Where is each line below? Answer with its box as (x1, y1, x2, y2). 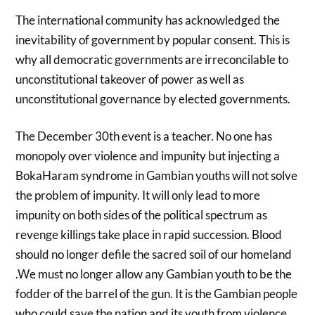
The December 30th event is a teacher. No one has (15, 129, 273, 144)
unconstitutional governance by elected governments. (15, 91, 291, 106)
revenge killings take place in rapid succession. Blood (15, 227, 283, 243)
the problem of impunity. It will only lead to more (15, 188, 261, 203)
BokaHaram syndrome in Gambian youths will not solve (15, 168, 298, 184)
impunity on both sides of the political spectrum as (15, 207, 268, 223)
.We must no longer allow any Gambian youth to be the (15, 266, 292, 282)
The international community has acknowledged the (15, 12, 281, 27)
